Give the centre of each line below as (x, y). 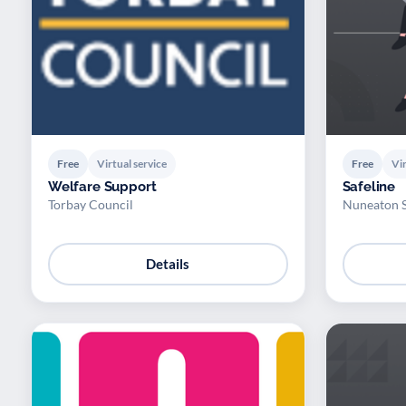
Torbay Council (91, 204)
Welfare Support (102, 186)
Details (168, 264)
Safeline (369, 186)
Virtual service (132, 163)
